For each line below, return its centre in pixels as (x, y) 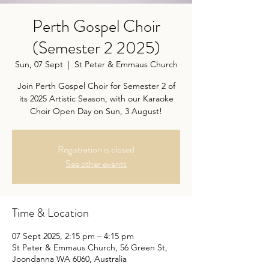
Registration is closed (96, 149)
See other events (96, 164)
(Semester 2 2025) (96, 48)
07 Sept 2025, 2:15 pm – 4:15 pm (73, 236)
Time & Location (50, 213)
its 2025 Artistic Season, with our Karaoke (96, 98)
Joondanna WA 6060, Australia (69, 259)
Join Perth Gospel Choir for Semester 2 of (96, 86)
